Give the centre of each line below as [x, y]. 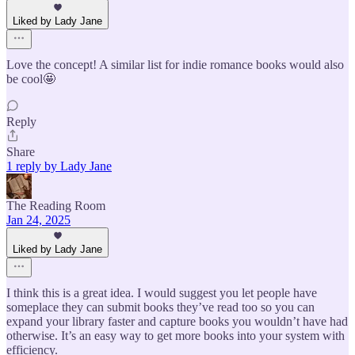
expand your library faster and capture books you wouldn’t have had [177, 321]
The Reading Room [56, 205]
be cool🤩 [31, 78]
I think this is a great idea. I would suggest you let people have [162, 292]
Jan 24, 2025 [38, 219]
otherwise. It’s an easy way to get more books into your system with [176, 335]
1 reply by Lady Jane [59, 166]
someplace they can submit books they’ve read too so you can [160, 307]
